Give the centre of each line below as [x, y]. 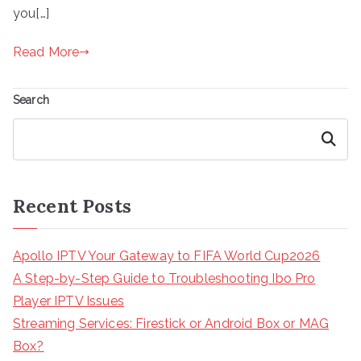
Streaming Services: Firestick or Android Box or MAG [171, 323]
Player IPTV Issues [68, 301]
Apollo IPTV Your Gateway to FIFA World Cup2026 [167, 255]
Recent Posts [72, 205]
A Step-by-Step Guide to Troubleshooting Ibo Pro [164, 278]
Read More [46, 52]
